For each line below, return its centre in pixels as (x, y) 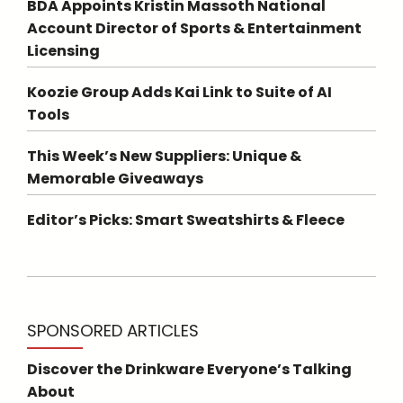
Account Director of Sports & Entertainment (194, 28)
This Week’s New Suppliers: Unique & (164, 156)
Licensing (63, 51)
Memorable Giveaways (115, 179)
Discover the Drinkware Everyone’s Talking (189, 369)
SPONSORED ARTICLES (113, 331)
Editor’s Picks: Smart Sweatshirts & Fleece (186, 220)
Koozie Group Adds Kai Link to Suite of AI (179, 92)
